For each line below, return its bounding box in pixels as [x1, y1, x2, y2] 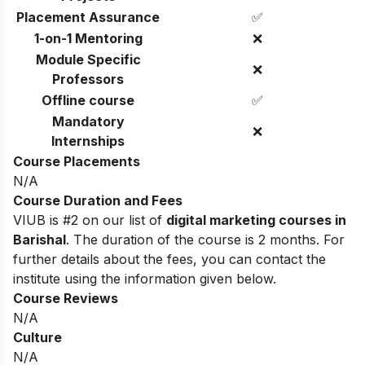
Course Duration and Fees [13, 191, 182, 209]
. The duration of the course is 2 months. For [66, 231, 345, 248]
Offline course [42, 91, 134, 108]
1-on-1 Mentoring [33, 29, 143, 46]
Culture [13, 328, 62, 345]
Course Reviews [13, 289, 118, 306]
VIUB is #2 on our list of [13, 211, 166, 228]
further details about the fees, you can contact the [13, 250, 326, 267]
